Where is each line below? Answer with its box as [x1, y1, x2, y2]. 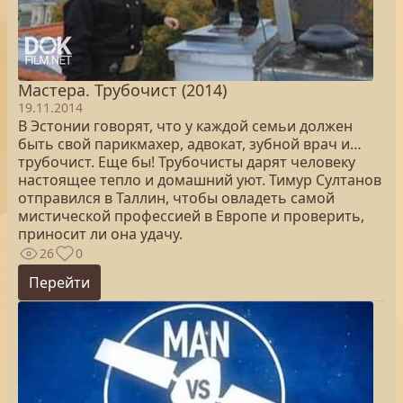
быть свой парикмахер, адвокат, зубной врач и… [18, 134, 362, 154]
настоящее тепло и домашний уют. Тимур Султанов [18, 170, 381, 190]
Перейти [29, 273, 90, 292]
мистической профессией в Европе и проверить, [18, 206, 364, 226]
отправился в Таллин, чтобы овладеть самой [18, 188, 335, 208]
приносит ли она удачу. [18, 224, 183, 244]
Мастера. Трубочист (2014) [18, 79, 227, 101]
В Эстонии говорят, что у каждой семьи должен [18, 116, 353, 136]
